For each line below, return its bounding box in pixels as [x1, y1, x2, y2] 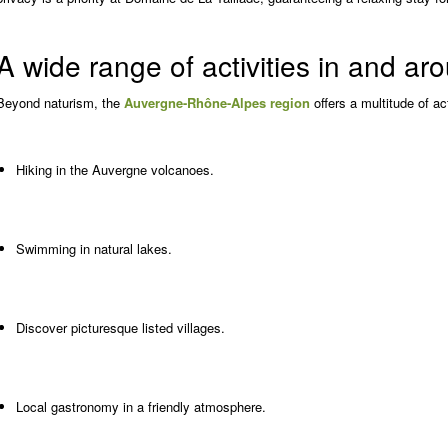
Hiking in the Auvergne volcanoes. [15, 160, 214, 180]
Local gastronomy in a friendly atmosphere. [15, 397, 266, 417]
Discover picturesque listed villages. [15, 318, 225, 338]
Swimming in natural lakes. [15, 239, 172, 259]
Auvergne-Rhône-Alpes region [123, 93, 310, 113]
